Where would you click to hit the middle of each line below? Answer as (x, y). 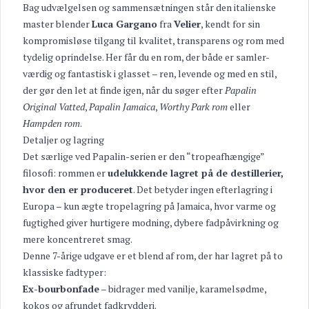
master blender (57, 24)
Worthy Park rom (193, 107)
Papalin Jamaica (122, 107)
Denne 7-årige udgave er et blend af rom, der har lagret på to (153, 256)
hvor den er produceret (78, 189)
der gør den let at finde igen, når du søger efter (124, 90)
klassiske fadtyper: (64, 272)
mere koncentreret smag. (78, 239)
